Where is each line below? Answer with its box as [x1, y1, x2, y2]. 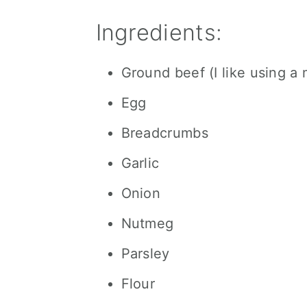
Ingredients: [95, 19, 223, 46]
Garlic [121, 155, 160, 171]
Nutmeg [121, 215, 174, 232]
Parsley [121, 245, 170, 262]
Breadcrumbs [121, 125, 208, 141]
